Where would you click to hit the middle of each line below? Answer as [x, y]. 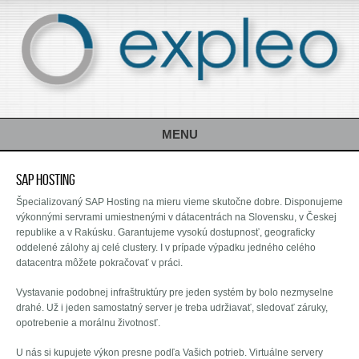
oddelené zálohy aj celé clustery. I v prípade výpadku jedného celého [166, 247]
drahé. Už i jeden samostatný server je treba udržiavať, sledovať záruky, [172, 307]
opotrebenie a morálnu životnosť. [88, 323]
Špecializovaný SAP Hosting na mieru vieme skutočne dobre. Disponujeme [179, 202]
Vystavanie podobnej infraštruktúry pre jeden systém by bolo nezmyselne [175, 292]
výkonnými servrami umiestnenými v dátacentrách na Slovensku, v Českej [176, 217]
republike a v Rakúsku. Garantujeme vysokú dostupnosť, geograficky [165, 232]
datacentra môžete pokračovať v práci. [99, 262]
